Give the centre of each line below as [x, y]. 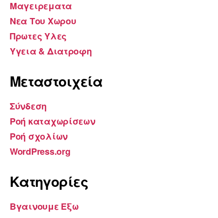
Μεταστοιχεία [56, 81]
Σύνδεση [28, 106]
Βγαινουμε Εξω [44, 206]
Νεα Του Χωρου [43, 21]
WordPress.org [40, 151]
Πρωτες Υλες [38, 36]
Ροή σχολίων [39, 136]
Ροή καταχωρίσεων [53, 121]
